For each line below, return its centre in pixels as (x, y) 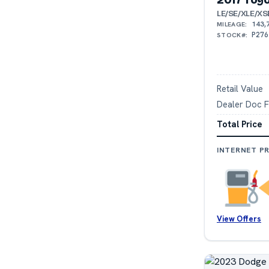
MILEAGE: (232, 24)
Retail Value (240, 88)
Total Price (240, 124)
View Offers (239, 219)
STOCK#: (232, 35)
